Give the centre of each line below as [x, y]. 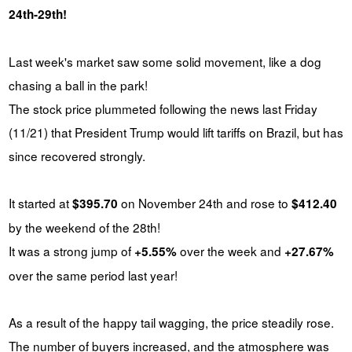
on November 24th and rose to [204, 202]
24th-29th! [37, 14]
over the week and [230, 250]
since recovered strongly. [77, 155]
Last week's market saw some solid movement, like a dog [165, 61]
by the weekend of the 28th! [84, 227]
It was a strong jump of [71, 250]
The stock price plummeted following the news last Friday [163, 108]
